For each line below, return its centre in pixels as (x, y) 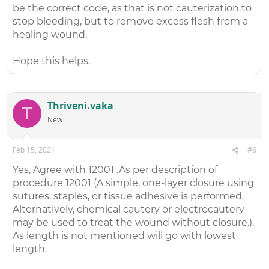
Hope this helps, (52, 61)
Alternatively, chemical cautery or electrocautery (129, 210)
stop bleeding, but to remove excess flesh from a (131, 22)
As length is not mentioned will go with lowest (125, 236)
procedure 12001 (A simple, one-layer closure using (134, 183)
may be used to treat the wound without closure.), (134, 223)
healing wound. (50, 35)
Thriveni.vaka (81, 106)
